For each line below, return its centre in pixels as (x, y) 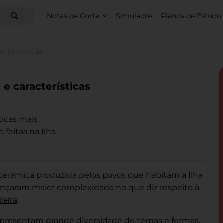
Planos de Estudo (191, 16)
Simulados (134, 16)
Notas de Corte (73, 16)
